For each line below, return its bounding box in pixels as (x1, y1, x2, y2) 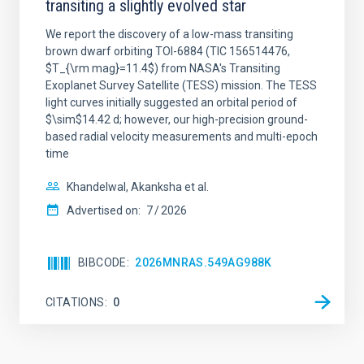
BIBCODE (78, 256, 127, 269)
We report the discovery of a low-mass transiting (45, 28, 293, 41)
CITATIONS (45, 295, 105, 309)
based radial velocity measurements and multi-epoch (45, 130, 318, 143)
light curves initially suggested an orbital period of (45, 96, 297, 109)
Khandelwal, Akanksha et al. (67, 180, 209, 193)
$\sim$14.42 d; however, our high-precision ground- (45, 113, 308, 126)
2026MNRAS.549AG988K (135, 256, 272, 269)
